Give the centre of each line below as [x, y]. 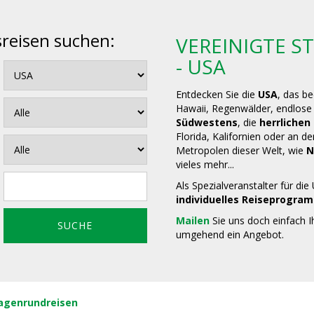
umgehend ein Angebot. [230, 234]
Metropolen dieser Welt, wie [241, 150]
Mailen [193, 220]
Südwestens [207, 122]
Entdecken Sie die [217, 94]
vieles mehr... [207, 164]
